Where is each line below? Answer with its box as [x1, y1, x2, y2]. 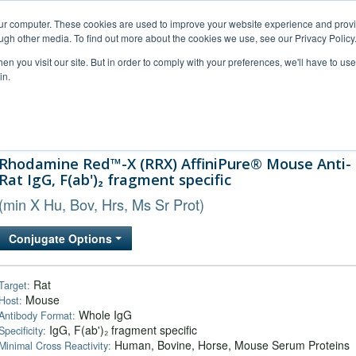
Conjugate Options [9, 230, 115, 246]
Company [264, 119, 307, 133]
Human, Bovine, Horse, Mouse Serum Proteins [111, 337, 350, 353]
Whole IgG [75, 307, 132, 323]
